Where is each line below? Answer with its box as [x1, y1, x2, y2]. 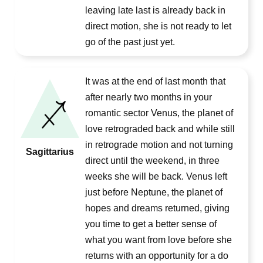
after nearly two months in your [85, 92, 212, 102]
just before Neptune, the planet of [85, 187, 222, 197]
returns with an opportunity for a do [85, 251, 228, 261]
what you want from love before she [85, 235, 232, 245]
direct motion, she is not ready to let [85, 21, 231, 31]
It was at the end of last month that [85, 76, 225, 86]
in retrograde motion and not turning [85, 140, 233, 150]
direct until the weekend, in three [85, 156, 220, 166]
